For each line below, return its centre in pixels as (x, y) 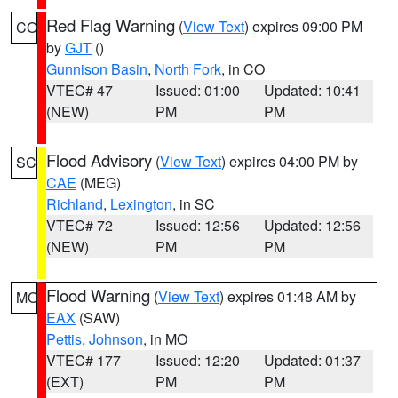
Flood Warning (98, 295)
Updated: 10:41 (313, 90)
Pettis (64, 339)
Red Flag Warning (111, 25)
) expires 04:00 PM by (290, 161)
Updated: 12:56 (313, 225)
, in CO (243, 69)
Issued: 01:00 (197, 90)
